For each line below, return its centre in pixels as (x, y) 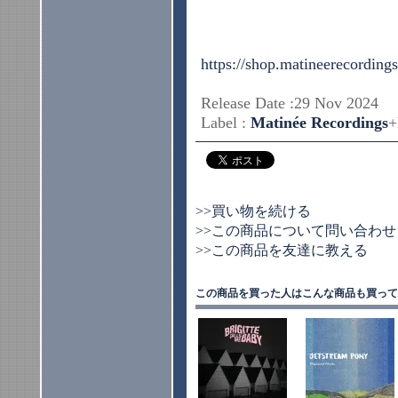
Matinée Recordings (319, 123)
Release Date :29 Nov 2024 (290, 103)
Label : (226, 123)
